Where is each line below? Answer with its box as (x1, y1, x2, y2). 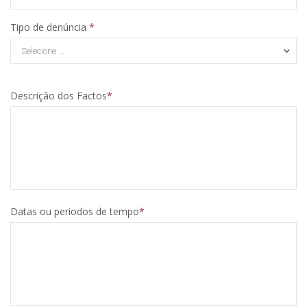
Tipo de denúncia (10, 21, 89, 34)
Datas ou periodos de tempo (10, 205, 139, 219)
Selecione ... (21, 45, 64, 56)
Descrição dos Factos (10, 89, 107, 103)
